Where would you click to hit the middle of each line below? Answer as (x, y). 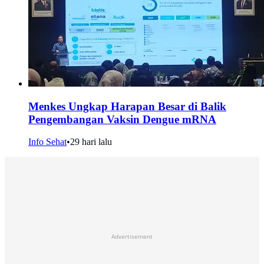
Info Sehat (47, 142)
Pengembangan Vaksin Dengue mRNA (122, 119)
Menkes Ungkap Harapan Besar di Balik (127, 106)
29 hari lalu (91, 142)
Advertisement (132, 237)
